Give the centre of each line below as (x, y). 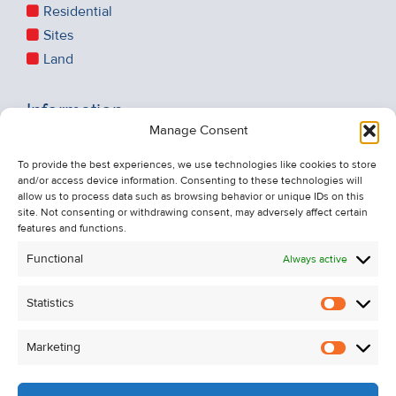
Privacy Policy (86, 238)
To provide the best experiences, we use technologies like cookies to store (197, 165)
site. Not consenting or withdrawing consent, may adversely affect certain (193, 213)
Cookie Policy (86, 262)
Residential (78, 11)
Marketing (53, 347)
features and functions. (72, 228)
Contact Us (77, 190)
